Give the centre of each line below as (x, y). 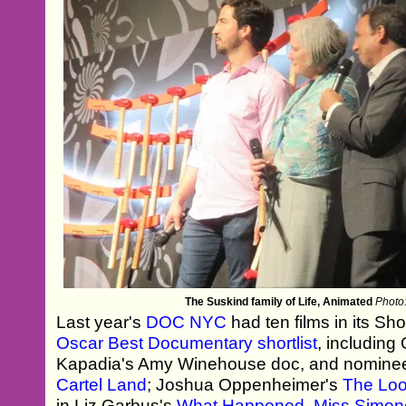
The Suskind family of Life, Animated (278, 301)
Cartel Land (102, 384)
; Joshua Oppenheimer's (245, 384)
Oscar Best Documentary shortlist (187, 343)
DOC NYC (187, 322)
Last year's (101, 322)
